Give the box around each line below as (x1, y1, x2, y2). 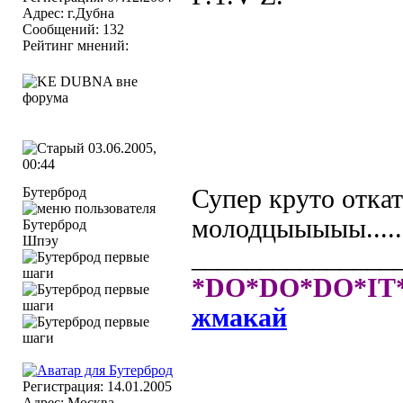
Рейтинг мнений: (22, 38, 132, 53)
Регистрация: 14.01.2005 (22, 379, 172, 394)
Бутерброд (22, 184, 86, 200)
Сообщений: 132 (22, 22, 124, 37)
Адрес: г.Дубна (22, 5, 114, 21)
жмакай (192, 303, 287, 332)
